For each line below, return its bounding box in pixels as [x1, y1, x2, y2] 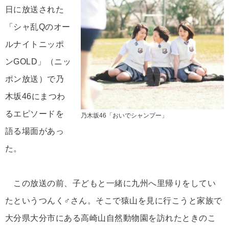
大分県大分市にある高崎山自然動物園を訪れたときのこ [5, 214, 216, 223]
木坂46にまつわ [5, 92, 65, 101]
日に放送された [5, 5, 64, 14]
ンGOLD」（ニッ [5, 57, 72, 66]
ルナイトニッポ [5, 40, 64, 49]
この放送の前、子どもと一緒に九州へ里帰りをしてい [5, 179, 216, 188]
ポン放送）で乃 [5, 75, 64, 84]
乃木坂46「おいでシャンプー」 [81, 112, 168, 120]
